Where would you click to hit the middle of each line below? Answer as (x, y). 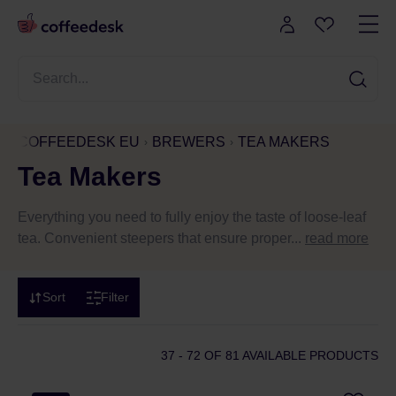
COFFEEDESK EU (79, 142)
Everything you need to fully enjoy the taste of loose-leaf (192, 217)
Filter (115, 297)
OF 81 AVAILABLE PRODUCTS (289, 355)
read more (337, 238)
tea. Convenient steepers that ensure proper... (161, 238)
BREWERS (189, 142)
